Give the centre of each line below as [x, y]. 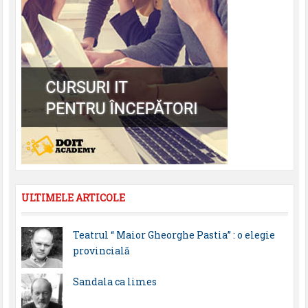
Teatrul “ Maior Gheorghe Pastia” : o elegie [174, 235]
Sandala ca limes [114, 282]
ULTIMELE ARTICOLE [73, 198]
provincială [101, 251]
